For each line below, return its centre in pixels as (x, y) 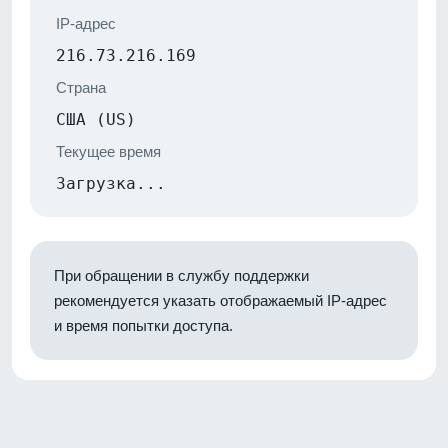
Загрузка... (111, 183)
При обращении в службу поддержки (181, 275)
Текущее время (108, 151)
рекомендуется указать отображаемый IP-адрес (220, 300)
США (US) (96, 119)
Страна (81, 87)
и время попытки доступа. (143, 325)
